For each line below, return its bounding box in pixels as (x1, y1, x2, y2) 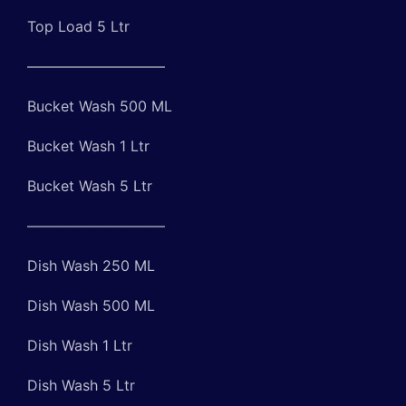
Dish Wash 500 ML (27, 295, 155, 314)
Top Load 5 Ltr (27, 16, 130, 35)
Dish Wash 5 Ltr (27, 375, 135, 394)
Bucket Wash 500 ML (27, 96, 172, 115)
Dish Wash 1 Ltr (27, 335, 132, 354)
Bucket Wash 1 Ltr (27, 136, 150, 155)
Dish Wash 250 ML (27, 256, 155, 275)
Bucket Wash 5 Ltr (27, 176, 152, 195)
